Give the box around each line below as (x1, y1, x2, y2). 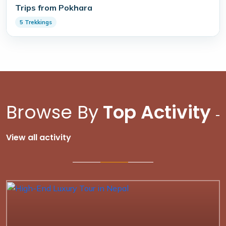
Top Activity (98, 99, 215, 125)
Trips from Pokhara (15, 3, 92, 13)
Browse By (6, 99, 98, 125)
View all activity (6, 132, 71, 143)
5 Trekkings (20, 19, 52, 26)
